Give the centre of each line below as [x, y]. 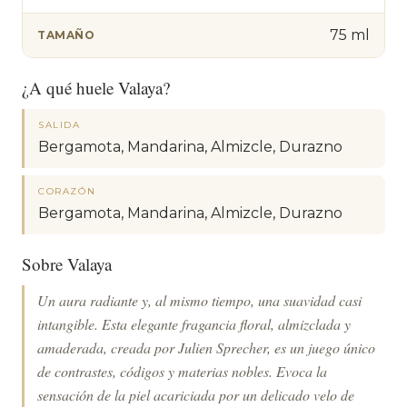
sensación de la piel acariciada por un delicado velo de [196, 394]
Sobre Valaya [67, 263]
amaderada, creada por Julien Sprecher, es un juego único [206, 347]
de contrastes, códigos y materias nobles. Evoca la [182, 371]
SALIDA [60, 124]
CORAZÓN [67, 191]
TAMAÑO [66, 35]
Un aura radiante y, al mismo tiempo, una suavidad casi [199, 300]
